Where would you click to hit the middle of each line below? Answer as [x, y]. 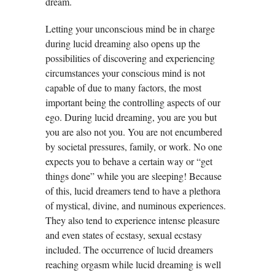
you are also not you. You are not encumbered [134, 132]
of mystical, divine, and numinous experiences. [136, 206]
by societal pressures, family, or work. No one [134, 147]
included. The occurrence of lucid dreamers [129, 250]
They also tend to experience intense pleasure [133, 220]
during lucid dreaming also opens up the [123, 44]
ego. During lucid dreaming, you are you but [131, 117]
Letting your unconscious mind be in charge [130, 29]
